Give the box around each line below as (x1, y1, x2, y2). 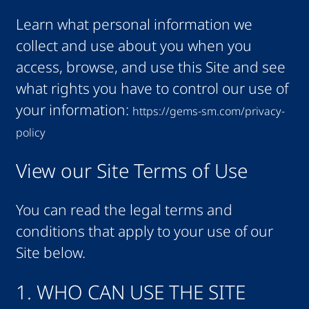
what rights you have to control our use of (15, 78, 288, 98)
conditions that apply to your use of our (15, 221, 273, 241)
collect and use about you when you (15, 35, 252, 55)
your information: (15, 99, 132, 119)
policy (15, 124, 46, 140)
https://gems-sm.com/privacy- (132, 103, 285, 119)
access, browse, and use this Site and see (15, 57, 286, 77)
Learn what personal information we (15, 14, 252, 34)
